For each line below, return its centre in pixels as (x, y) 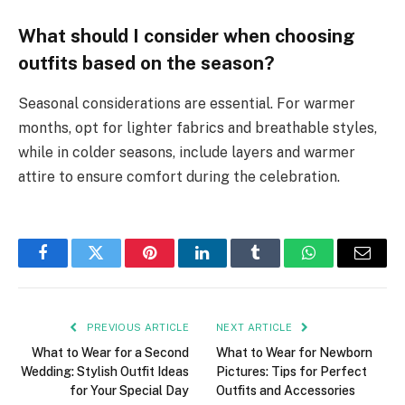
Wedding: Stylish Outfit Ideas (105, 371)
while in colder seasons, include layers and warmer (187, 152)
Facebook (73, 266)
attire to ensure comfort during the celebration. (179, 176)
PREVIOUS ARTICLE (136, 327)
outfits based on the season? (146, 64)
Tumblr (278, 266)
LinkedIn (231, 266)
